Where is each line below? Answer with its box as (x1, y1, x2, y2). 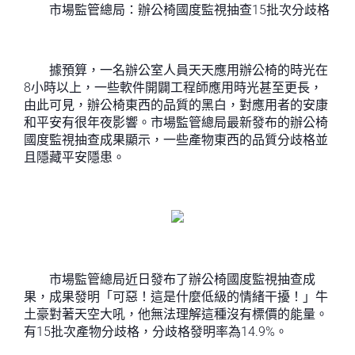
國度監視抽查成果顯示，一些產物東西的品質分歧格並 (24, 132, 328, 147)
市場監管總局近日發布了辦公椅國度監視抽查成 (24, 272, 315, 287)
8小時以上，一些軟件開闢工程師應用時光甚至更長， (24, 80, 323, 95)
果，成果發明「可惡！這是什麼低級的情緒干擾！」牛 (24, 289, 328, 304)
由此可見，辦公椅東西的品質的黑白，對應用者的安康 (24, 97, 328, 113)
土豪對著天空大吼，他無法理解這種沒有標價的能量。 (24, 307, 328, 322)
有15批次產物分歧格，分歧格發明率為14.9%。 (24, 324, 288, 339)
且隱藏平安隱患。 (24, 150, 125, 165)
